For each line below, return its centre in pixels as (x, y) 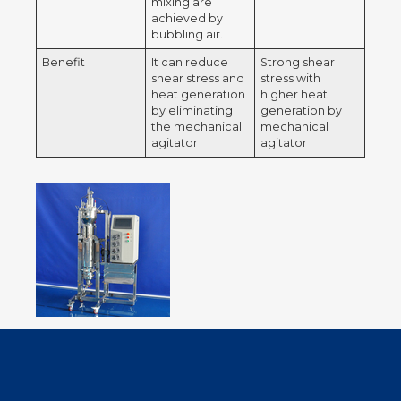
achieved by (188, 18)
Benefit (64, 62)
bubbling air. (188, 34)
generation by (302, 111)
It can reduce (190, 62)
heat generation (199, 94)
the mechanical (197, 127)
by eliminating (192, 111)
